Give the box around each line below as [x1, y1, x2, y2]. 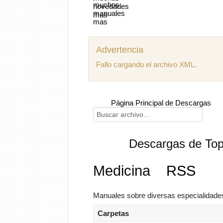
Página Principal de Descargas [109, 98, 211, 107]
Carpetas [98, 209, 129, 218]
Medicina [93, 162, 154, 179]
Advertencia [96, 44, 143, 55]
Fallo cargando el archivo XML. [96, 60, 197, 69]
